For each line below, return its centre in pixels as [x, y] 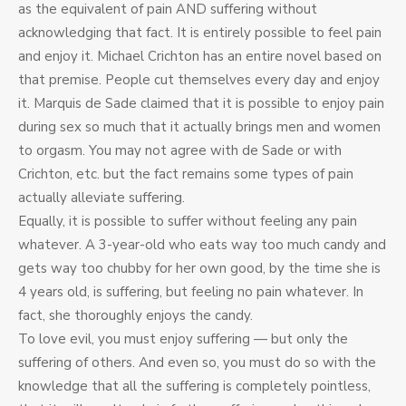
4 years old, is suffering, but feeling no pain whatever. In [191, 292]
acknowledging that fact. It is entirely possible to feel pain [200, 33]
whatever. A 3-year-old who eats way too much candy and [202, 245]
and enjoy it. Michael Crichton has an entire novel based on [200, 57]
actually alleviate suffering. [101, 198]
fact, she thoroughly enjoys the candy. [135, 316]
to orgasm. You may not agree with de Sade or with [180, 151]
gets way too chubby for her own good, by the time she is [199, 269]
